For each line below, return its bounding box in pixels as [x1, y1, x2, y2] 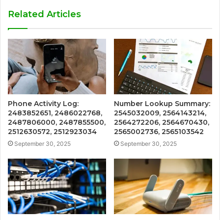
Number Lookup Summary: [114, 99, 210, 109]
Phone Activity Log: [8, 99, 79, 109]
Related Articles [8, 9, 81, 20]
